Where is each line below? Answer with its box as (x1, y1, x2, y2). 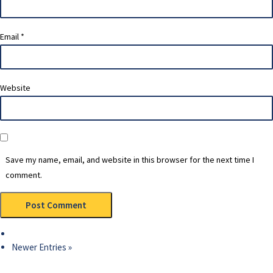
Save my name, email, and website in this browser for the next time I (5, 154, 254, 165)
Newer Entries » (11, 241, 72, 253)
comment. (5, 169, 42, 180)
